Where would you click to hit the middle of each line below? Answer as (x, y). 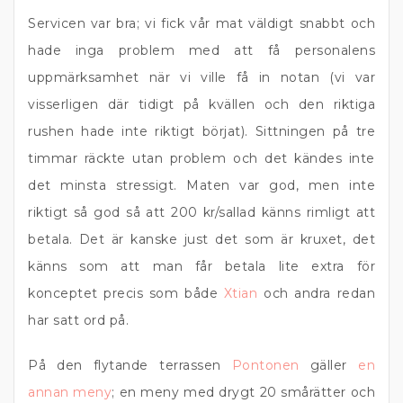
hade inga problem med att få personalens (201, 50)
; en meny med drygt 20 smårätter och (243, 392)
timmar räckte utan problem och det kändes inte (201, 158)
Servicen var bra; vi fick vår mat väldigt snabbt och (201, 23)
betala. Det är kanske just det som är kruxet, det (201, 239)
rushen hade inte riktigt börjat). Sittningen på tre (201, 131)
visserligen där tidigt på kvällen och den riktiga (201, 104)
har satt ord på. (78, 320)
